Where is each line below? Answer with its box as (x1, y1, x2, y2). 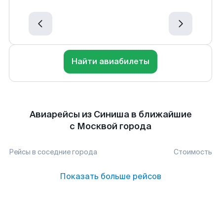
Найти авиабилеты (72, 56, 149, 67)
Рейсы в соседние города (9, 147, 97, 156)
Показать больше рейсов (60, 171, 161, 182)
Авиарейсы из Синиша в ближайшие (29, 109, 192, 120)
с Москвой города (70, 120, 151, 132)
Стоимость (174, 147, 212, 156)
